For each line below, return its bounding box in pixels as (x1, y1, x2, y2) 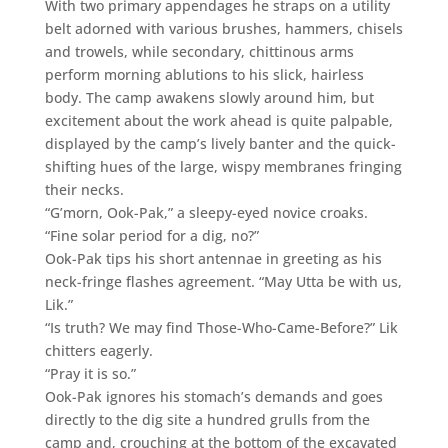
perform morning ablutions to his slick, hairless (44, 64, 364, 84)
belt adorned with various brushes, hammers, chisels (44, 18, 403, 38)
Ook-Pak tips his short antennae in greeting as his (44, 248, 382, 268)
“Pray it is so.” (44, 363, 136, 383)
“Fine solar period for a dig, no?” (44, 225, 259, 245)
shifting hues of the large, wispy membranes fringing (44, 156, 402, 176)
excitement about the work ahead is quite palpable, (44, 110, 393, 130)
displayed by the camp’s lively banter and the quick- (44, 133, 396, 153)
